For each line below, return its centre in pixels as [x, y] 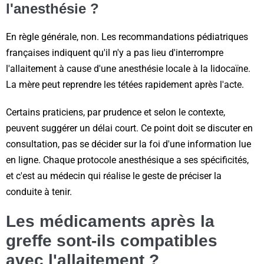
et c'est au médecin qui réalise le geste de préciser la [114, 176]
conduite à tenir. [39, 192]
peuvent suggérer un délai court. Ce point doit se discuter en [129, 128]
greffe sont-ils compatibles [112, 241]
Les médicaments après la [110, 222]
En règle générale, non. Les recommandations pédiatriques [127, 37]
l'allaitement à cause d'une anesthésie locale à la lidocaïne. [128, 69]
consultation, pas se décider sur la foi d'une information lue [128, 144]
